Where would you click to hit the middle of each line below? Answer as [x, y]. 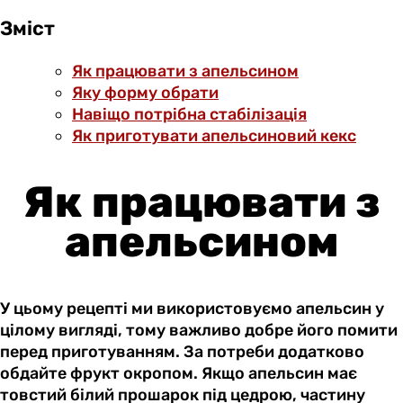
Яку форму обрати [145, 93]
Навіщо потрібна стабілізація [189, 115]
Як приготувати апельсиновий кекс [214, 136]
